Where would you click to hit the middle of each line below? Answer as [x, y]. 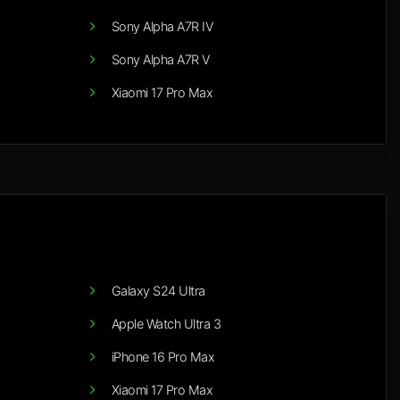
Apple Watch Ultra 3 [166, 324]
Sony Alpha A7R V [160, 60]
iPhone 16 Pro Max [162, 357]
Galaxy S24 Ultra [158, 291]
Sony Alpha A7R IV [162, 27]
